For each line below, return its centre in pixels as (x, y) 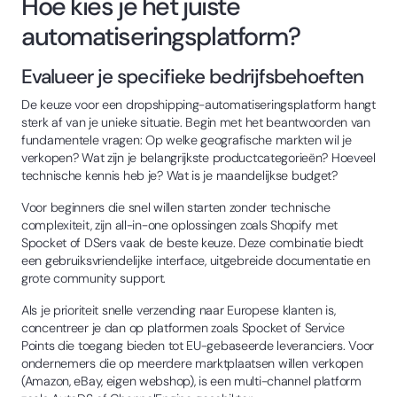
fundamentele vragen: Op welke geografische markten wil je (187, 140)
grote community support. (94, 278)
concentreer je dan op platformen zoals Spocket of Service (183, 327)
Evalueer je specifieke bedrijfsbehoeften (193, 76)
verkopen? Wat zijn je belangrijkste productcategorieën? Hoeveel (198, 157)
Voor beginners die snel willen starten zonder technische (176, 207)
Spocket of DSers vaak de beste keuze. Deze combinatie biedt (193, 242)
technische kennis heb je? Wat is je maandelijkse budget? (179, 175)
